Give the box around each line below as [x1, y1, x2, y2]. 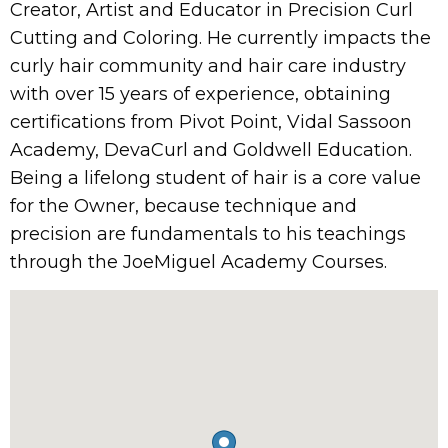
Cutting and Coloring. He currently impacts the [10, 27, 431, 49]
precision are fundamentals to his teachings [10, 223, 406, 245]
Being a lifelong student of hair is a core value [10, 167, 421, 189]
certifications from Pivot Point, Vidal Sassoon [10, 111, 412, 133]
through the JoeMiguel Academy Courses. [10, 251, 387, 273]
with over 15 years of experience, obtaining [10, 83, 391, 105]
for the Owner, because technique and [10, 195, 357, 217]
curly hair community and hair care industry [10, 55, 406, 77]
